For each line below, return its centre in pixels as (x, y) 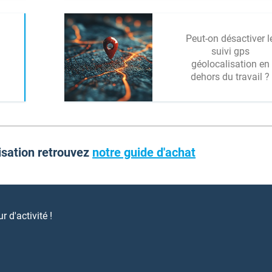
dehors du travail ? (230, 76)
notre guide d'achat (144, 152)
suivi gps (230, 51)
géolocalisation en (230, 64)
